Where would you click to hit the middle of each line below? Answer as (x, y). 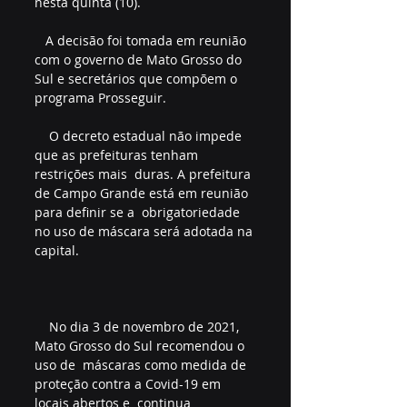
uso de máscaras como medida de (142, 364)
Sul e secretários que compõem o (138, 78)
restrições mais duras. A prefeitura (144, 174)
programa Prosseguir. (102, 97)
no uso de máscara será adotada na (145, 231)
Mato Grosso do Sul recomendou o (141, 345)
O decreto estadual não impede (42, 135)
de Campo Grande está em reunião (143, 193)
